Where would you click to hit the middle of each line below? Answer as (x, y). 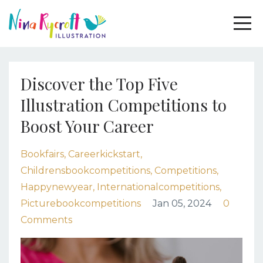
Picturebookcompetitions (81, 203)
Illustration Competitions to (124, 105)
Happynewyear (57, 187)
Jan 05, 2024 (182, 203)
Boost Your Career (87, 126)
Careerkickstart (104, 154)
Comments (46, 220)
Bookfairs (42, 154)
